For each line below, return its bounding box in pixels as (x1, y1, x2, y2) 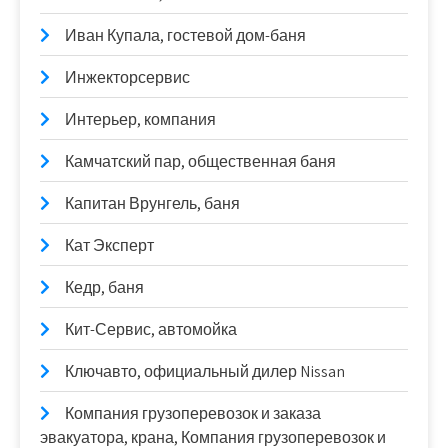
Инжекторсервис (65, 67, 190, 89)
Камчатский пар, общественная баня (65, 151, 336, 173)
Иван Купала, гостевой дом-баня (65, 25, 306, 47)
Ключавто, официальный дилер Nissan (65, 361, 345, 383)
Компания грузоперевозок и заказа (65, 403, 321, 425)
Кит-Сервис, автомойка (65, 319, 237, 341)
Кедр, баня (65, 277, 144, 299)
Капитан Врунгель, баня (65, 193, 240, 215)
